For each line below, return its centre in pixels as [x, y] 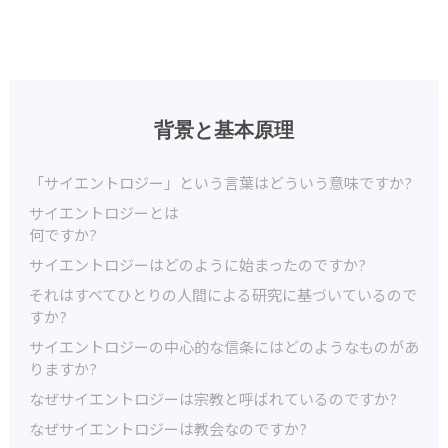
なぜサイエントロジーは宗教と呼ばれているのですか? [213, 398]
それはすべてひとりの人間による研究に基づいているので [223, 294]
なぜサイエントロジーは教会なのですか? [168, 428]
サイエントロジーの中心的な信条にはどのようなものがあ [224, 346]
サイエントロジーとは [104, 212]
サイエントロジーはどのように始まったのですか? [197, 264]
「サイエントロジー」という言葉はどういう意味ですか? [220, 182]
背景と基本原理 [224, 130]
